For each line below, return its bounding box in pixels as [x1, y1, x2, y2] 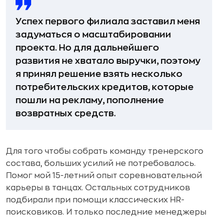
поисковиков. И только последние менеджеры [6, 208, 206, 216]
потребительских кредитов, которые [16, 82, 194, 91]
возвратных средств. [16, 109, 116, 118]
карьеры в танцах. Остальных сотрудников [6, 183, 190, 192]
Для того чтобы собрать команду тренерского [6, 147, 203, 155]
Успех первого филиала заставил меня [16, 17, 200, 26]
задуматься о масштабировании [16, 30, 171, 39]
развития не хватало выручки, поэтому [16, 56, 200, 65]
